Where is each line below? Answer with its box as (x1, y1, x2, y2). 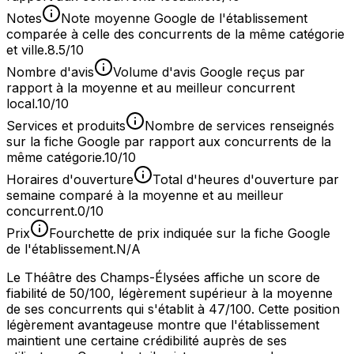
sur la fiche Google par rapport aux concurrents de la (6, 134, 331, 150)
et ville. (6, 42, 47, 58)
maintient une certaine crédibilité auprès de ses (6, 333, 287, 349)
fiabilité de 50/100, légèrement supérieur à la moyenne (6, 285, 333, 302)
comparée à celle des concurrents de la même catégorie (6, 26, 345, 43)
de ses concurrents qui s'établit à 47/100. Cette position (6, 301, 340, 318)
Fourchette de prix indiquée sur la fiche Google (49, 225, 330, 242)
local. (6, 96, 37, 112)
